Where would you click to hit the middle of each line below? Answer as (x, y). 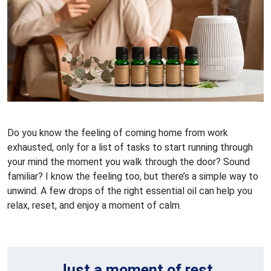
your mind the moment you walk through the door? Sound (129, 162)
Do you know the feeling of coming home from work (118, 132)
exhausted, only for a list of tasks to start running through (130, 147)
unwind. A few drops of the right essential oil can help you (130, 191)
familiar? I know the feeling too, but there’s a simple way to (133, 176)
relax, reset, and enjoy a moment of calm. (94, 205)
